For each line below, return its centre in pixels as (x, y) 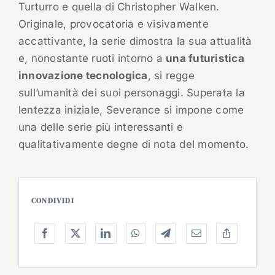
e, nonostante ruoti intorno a (92, 59)
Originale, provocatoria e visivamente (113, 24)
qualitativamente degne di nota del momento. (134, 145)
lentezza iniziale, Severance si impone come (131, 110)
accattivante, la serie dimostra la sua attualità (135, 41)
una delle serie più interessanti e (101, 127)
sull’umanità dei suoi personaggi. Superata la (131, 93)
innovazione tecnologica (83, 76)
